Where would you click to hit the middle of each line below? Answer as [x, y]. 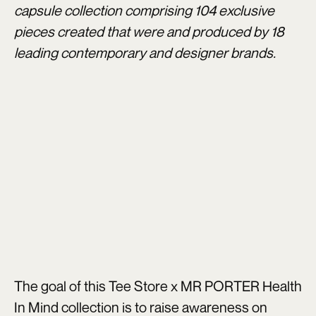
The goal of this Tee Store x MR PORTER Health [158, 286]
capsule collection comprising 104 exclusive [144, 11]
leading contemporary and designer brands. [145, 53]
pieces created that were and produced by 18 [149, 32]
